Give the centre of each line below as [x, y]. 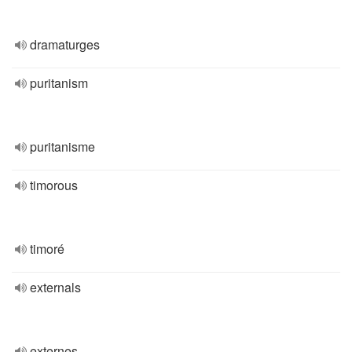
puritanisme [62, 147]
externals [55, 287]
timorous [54, 185]
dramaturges [65, 44]
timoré [47, 249]
